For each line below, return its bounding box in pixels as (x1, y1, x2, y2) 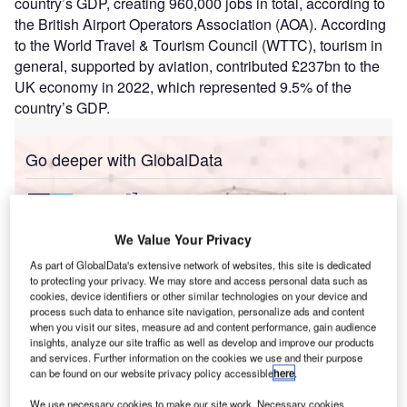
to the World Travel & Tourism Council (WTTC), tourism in (15, 34, 382, 55)
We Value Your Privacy (114, 230, 252, 249)
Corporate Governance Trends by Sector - (83, 298, 326, 317)
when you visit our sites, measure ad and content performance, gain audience (30, 319, 377, 334)
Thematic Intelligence (83, 316, 206, 335)
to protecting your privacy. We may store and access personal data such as (30, 273, 369, 288)
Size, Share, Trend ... (83, 225, 205, 244)
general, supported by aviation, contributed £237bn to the (15, 55, 380, 76)
